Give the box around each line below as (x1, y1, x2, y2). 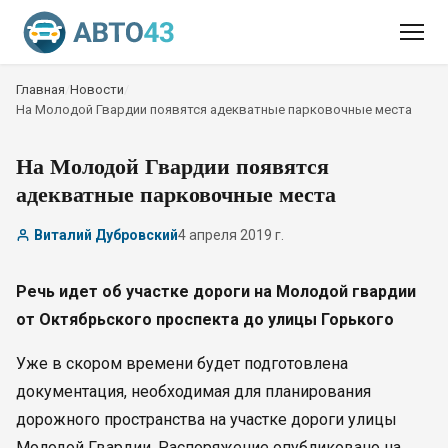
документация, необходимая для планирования (16, 382, 371, 401)
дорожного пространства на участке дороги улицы (16, 410, 397, 429)
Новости (70, 82, 124, 97)
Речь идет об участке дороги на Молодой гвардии (16, 282, 416, 301)
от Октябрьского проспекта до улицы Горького (16, 310, 394, 329)
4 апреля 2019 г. (178, 227, 284, 243)
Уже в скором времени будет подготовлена (16, 354, 348, 373)
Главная (16, 82, 65, 97)
